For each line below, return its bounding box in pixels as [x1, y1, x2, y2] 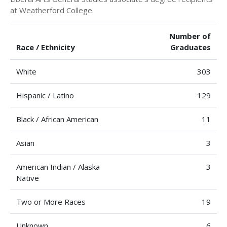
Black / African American [16, 114, 98, 124]
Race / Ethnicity [16, 42, 75, 52]
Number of [169, 31, 211, 41]
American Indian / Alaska [16, 162, 100, 172]
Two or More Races [16, 197, 86, 207]
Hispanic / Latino [16, 90, 74, 100]
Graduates [170, 42, 211, 52]
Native [16, 173, 39, 183]
